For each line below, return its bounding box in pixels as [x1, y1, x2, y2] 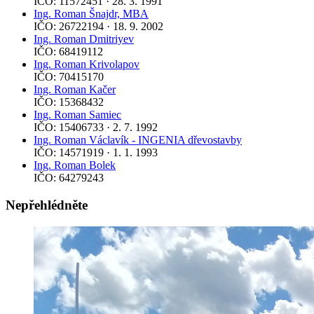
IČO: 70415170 [34, 71, 104, 83]
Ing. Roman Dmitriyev [34, 33, 134, 46]
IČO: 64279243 [34, 172, 104, 184]
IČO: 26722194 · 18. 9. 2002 [34, 20, 163, 33]
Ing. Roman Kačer [34, 83, 116, 96]
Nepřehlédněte [6, 197, 88, 212]
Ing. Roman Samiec [34, 109, 121, 121]
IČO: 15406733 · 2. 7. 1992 [34, 121, 158, 134]
